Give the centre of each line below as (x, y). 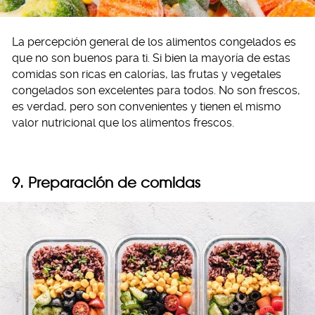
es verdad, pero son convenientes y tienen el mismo (147, 106)
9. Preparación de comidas (106, 182)
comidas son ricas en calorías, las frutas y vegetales (147, 74)
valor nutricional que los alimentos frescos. (123, 122)
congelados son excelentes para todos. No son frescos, (156, 90)
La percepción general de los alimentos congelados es (154, 41)
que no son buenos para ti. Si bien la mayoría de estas (151, 58)
